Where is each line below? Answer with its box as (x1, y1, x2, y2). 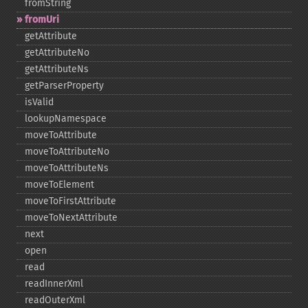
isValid (25, 96, 54, 108)
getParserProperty (25, 80, 104, 91)
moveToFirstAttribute (25, 195, 116, 207)
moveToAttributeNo (25, 146, 109, 157)
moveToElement (25, 179, 94, 190)
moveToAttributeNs (25, 162, 109, 174)
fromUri (25, 14, 59, 25)
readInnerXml (25, 278, 83, 289)
